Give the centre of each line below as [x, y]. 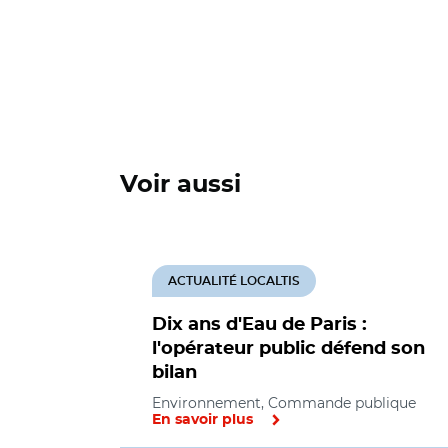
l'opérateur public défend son [288, 349]
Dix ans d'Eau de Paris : [259, 325]
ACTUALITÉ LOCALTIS [234, 281]
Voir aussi [180, 185]
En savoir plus [202, 420]
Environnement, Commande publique [284, 403]
